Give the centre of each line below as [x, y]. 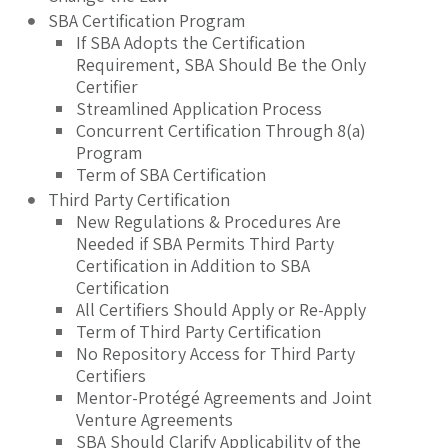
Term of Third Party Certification [198, 332]
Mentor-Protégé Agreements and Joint [224, 398]
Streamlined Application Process [199, 109]
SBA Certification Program [146, 21]
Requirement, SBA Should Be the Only [221, 65]
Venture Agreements [154, 420]
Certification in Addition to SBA [193, 266]
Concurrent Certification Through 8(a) [221, 131]
